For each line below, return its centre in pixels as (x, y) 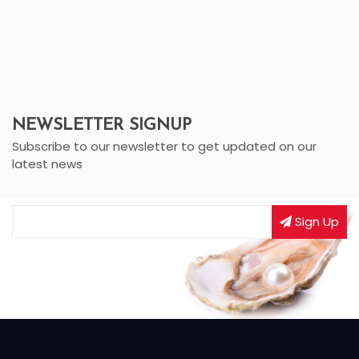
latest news (47, 164)
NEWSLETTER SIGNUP (102, 126)
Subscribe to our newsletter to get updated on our (164, 147)
